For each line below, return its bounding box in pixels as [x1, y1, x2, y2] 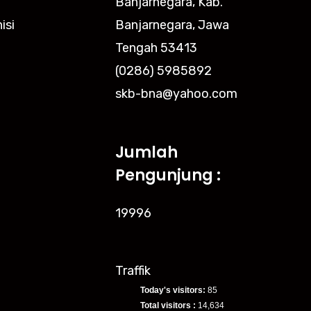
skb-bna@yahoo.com [115, 86, 237, 102]
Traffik [115, 263, 151, 278]
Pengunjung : [115, 164, 221, 186]
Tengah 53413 [115, 40, 197, 56]
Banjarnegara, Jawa [115, 17, 229, 33]
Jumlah [115, 141, 178, 163]
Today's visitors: [140, 285, 208, 295]
